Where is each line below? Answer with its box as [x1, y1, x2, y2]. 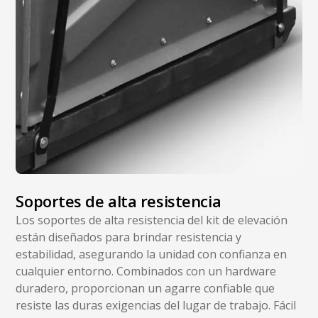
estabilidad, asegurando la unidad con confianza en [16, 246, 287, 263]
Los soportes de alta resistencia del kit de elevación [16, 212, 288, 229]
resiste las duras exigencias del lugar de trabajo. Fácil [16, 297, 297, 314]
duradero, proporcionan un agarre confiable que [16, 280, 275, 297]
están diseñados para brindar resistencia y [16, 229, 242, 246]
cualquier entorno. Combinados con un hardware [16, 263, 277, 280]
